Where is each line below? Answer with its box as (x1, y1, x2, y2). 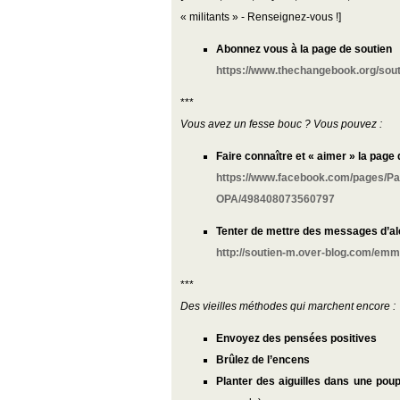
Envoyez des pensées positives (216, 332, 377, 345)
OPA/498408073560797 (216, 193, 335, 205)
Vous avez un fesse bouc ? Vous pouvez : (180, 118, 382, 130)
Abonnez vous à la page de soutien (216, 43, 392, 55)
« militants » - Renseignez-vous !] (180, 11, 341, 23)
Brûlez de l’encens (216, 354, 310, 366)
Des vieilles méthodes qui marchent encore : (180, 300, 396, 312)
